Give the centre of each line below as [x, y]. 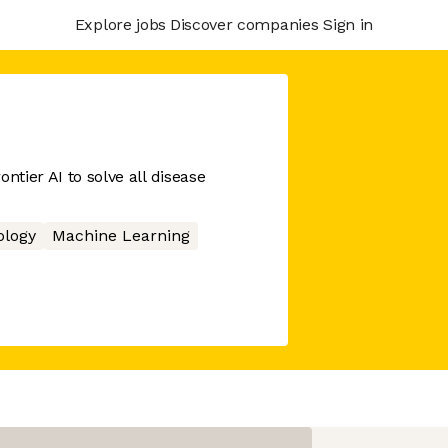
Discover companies [244, 24]
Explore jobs [120, 24]
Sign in [348, 24]
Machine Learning [120, 235]
